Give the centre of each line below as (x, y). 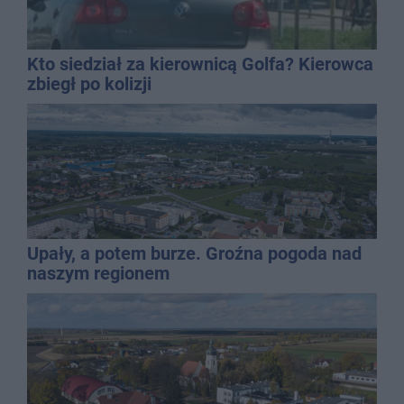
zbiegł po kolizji (89, 84)
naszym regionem (98, 274)
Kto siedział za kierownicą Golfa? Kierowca (200, 64)
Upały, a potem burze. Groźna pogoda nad (194, 254)
